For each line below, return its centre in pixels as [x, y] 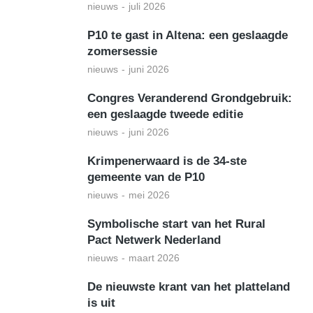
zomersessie [122, 51]
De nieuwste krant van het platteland [189, 287]
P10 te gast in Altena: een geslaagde [188, 35]
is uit [101, 303]
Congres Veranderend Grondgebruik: [190, 98]
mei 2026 [149, 195]
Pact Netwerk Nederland [154, 240]
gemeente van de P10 [146, 177]
